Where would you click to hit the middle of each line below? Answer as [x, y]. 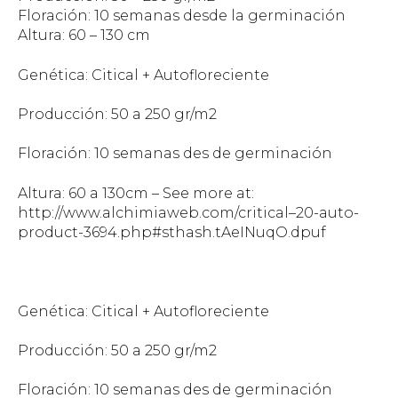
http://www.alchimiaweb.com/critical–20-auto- [188, 212]
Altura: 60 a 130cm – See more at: [136, 193]
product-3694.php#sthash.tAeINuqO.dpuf [172, 232]
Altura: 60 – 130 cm [84, 36]
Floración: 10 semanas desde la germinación [182, 16]
